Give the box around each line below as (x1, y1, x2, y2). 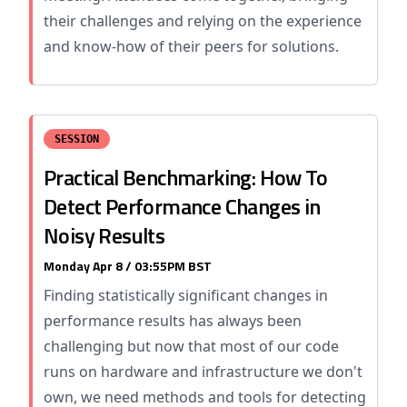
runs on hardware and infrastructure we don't (44, 362, 362, 382)
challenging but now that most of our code (44, 336, 339, 356)
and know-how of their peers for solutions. (44, 36, 339, 56)
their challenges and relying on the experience (44, 11, 362, 31)
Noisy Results (44, 219, 165, 252)
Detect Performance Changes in (44, 190, 321, 223)
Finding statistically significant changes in (44, 285, 328, 305)
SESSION (55, 133, 99, 145)
